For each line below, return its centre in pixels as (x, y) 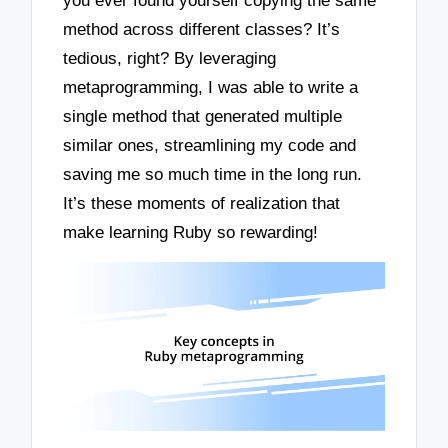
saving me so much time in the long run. (213, 174)
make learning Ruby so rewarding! (191, 232)
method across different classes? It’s (202, 29)
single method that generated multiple (203, 116)
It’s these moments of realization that (202, 203)
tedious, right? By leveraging (170, 58)
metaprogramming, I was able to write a (211, 87)
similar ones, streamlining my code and (210, 145)
